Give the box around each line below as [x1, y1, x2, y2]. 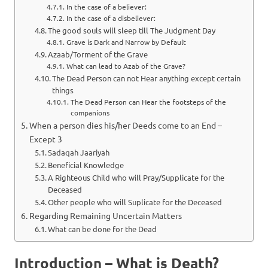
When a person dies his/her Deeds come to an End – [29, 119, 222, 130]
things [52, 84, 74, 95]
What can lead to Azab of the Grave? [66, 60, 185, 71]
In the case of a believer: [66, 1, 147, 11]
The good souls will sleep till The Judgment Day [48, 25, 216, 35]
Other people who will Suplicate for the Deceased [48, 196, 223, 207]
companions [70, 107, 109, 117]
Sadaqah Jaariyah [48, 147, 110, 157]
